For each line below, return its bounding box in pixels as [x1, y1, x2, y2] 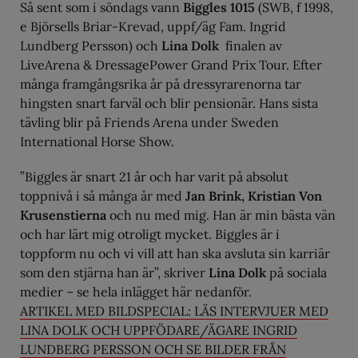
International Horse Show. [20, 133, 174, 149]
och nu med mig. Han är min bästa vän [106, 206, 336, 223]
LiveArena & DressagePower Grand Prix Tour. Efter [20, 56, 322, 73]
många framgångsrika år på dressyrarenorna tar [20, 75, 301, 92]
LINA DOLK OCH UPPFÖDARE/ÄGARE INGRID [20, 321, 297, 338]
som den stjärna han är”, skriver [20, 264, 209, 280]
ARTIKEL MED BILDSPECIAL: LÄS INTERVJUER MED [20, 302, 328, 319]
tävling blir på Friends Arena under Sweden [20, 113, 279, 130]
